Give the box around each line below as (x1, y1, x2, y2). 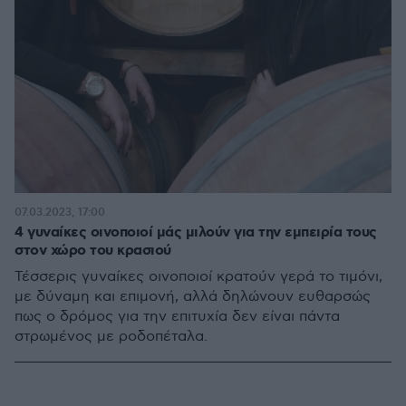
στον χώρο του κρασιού (14, 241, 171, 260)
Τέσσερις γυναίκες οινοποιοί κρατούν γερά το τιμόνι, (14, 268, 382, 285)
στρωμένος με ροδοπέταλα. (14, 328, 208, 345)
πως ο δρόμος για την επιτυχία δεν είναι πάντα (14, 308, 340, 325)
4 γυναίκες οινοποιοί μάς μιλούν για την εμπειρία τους (14, 223, 377, 242)
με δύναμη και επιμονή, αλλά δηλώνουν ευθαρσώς (14, 288, 371, 305)
